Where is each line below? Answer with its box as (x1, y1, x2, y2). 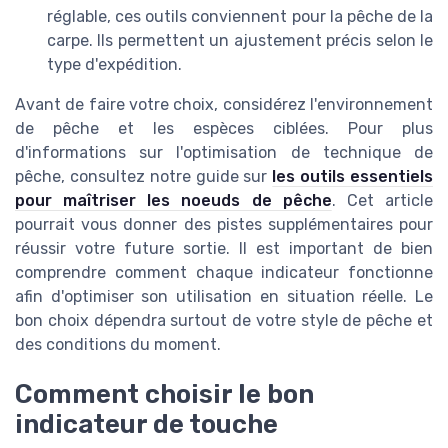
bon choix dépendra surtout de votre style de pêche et (15, 310, 433, 330)
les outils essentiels (272, 166, 434, 186)
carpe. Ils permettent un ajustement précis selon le (47, 30, 433, 50)
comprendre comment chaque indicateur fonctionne (15, 262, 433, 282)
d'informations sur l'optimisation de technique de (15, 142, 433, 162)
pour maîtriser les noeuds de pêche (15, 190, 332, 210)
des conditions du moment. (15, 334, 221, 354)
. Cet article (331, 190, 434, 210)
